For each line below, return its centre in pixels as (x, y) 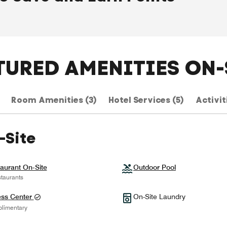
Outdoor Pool (155, 167)
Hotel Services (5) (146, 100)
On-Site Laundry (159, 197)
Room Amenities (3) (53, 100)
